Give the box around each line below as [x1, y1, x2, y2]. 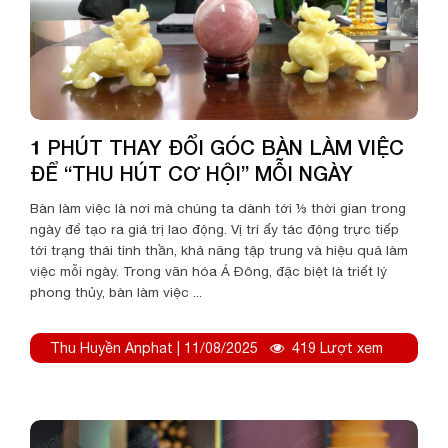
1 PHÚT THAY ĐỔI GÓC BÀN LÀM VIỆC [30, 134, 404, 159]
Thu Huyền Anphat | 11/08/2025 [50, 339, 258, 356]
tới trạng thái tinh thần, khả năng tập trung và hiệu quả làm [30, 241, 408, 258]
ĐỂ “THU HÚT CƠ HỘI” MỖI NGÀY [30, 160, 353, 185]
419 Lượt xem [292, 339, 383, 356]
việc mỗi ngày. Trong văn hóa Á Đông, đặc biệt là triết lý [30, 262, 387, 279]
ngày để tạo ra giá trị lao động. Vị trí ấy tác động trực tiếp [30, 220, 399, 237]
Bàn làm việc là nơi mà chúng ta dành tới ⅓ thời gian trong [30, 199, 406, 216]
